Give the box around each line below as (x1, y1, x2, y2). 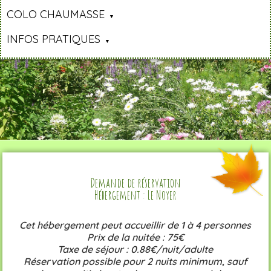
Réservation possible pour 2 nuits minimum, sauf (23, 255, 247, 267)
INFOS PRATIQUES (7, 32, 101, 47)
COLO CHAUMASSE (7, 7, 105, 22)
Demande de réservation (90, 174, 181, 191)
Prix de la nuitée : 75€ (87, 230, 184, 243)
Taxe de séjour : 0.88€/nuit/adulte (57, 243, 214, 255)
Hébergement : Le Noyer (94, 186, 177, 203)
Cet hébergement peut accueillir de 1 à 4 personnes (19, 218, 252, 231)
